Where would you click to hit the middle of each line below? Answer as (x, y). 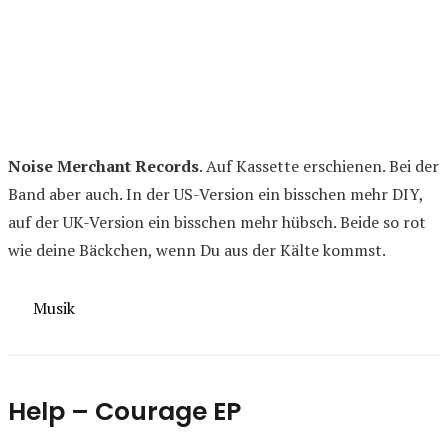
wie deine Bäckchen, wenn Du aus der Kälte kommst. (197, 249)
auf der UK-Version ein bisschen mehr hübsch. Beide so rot (217, 221)
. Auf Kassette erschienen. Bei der (319, 165)
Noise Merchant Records (103, 165)
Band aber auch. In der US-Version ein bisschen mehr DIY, (215, 193)
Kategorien (47, 306)
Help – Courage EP (124, 411)
